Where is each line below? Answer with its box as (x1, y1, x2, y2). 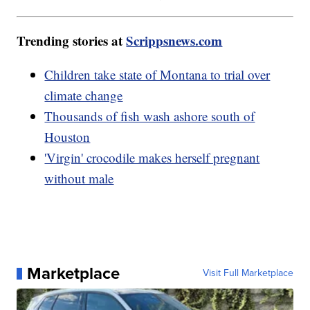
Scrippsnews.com (126, 31, 223, 51)
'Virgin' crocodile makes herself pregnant (44, 149, 260, 167)
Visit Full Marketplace (202, 266, 293, 281)
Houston (44, 128, 91, 146)
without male (44, 170, 114, 188)
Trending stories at (17, 31, 127, 51)
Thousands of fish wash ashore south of (44, 107, 255, 125)
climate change (44, 86, 123, 104)
